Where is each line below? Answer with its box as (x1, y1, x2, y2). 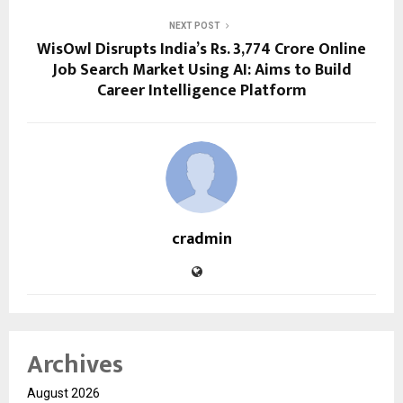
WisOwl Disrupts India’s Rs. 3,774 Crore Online (37, 36, 366, 64)
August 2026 (27, 386, 100, 401)
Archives (27, 344, 123, 387)
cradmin (171, 226, 232, 254)
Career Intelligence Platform (96, 77, 307, 105)
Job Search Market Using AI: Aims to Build (51, 57, 352, 85)
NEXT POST (168, 21, 220, 31)
